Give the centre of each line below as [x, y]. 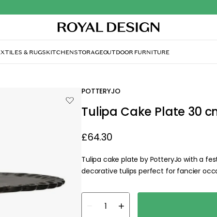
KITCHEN [60, 52]
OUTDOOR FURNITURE [136, 52]
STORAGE [88, 52]
